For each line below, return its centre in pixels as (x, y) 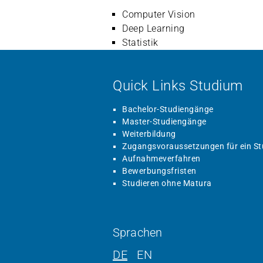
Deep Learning (154, 28)
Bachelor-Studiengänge (168, 109)
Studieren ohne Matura (167, 183)
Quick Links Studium (178, 86)
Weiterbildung (149, 134)
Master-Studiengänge (164, 122)
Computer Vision (159, 14)
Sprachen (138, 233)
